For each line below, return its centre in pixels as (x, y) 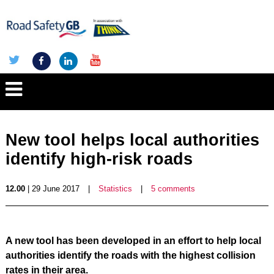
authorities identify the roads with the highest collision (130, 255)
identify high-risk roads (99, 159)
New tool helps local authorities (132, 140)
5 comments (173, 189)
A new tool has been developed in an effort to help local (133, 241)
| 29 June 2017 (52, 189)
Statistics (115, 189)
